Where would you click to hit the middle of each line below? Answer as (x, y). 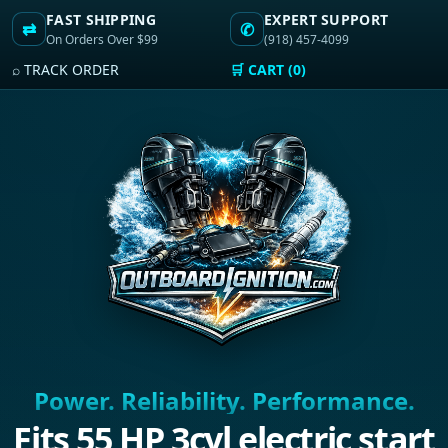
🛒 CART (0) (268, 69)
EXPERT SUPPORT (326, 19)
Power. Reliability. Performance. (224, 400)
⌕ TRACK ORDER (65, 69)
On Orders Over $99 (102, 39)
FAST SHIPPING (101, 19)
